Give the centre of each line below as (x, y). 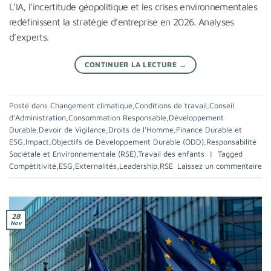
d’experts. (29, 37)
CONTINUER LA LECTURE (132, 65)
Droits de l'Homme (141, 130)
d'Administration (38, 118)
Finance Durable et (209, 130)
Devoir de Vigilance (72, 130)
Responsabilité (231, 142)
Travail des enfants (171, 154)
